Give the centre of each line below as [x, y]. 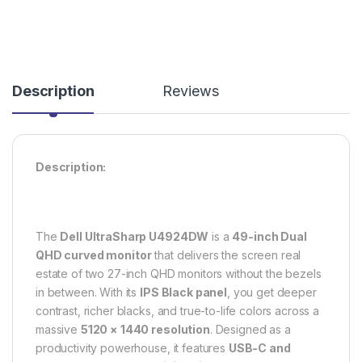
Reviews [191, 90]
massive [58, 329]
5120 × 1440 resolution [145, 329]
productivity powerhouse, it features [132, 347]
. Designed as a [250, 329]
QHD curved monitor [94, 255]
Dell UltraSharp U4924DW [135, 236]
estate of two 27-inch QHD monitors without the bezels [179, 273]
